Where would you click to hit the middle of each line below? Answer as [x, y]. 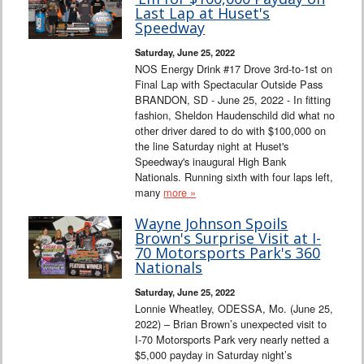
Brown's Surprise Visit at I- [228, 238]
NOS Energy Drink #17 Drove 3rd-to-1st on [234, 68]
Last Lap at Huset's [203, 13]
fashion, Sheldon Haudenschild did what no [235, 115]
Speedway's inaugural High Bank [211, 161]
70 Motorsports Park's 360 [228, 252]
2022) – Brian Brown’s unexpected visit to [231, 323]
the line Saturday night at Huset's [212, 145]
